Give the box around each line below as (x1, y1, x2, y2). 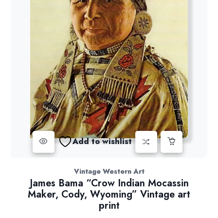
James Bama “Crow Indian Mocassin (29, 176, 189, 190)
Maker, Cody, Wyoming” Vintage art (28, 187, 190, 201)
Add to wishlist (72, 136, 132, 147)
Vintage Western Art (73, 166, 145, 176)
